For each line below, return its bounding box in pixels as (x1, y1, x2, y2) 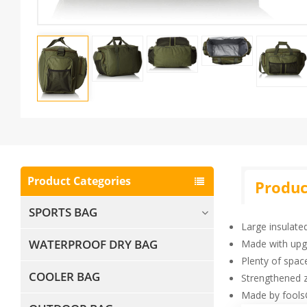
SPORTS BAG (28, 204, 97, 221)
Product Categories (27, 173, 131, 189)
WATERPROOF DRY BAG (28, 236, 158, 253)
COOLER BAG (28, 269, 100, 285)
